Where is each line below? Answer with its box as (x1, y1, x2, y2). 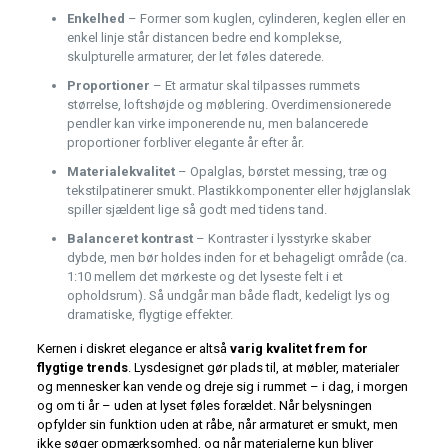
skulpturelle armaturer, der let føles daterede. (66, 49, 324, 65)
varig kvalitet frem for (229, 341, 368, 357)
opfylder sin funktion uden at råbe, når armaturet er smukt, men (36, 417, 398, 433)
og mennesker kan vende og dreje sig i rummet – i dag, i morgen (36, 379, 408, 395)
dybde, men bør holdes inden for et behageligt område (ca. (66, 250, 407, 266)
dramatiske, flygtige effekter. (66, 307, 233, 323)
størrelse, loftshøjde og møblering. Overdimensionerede (66, 97, 391, 113)
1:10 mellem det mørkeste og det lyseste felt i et (66, 269, 343, 285)
